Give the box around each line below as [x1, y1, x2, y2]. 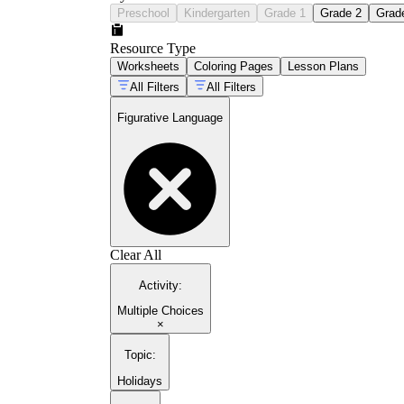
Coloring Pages [194, 59, 273, 73]
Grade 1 [264, 5, 306, 20]
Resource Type [110, 40, 196, 56]
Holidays [117, 373, 162, 388]
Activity [139, 278, 179, 292]
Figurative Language [117, 111, 223, 125]
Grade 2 [320, 5, 362, 20]
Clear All [110, 247, 161, 263]
